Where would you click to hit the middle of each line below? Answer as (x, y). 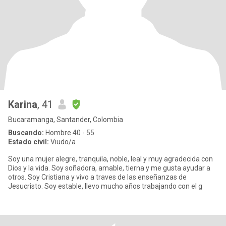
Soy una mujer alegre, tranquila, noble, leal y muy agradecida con (110, 159)
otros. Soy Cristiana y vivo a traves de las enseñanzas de (97, 177)
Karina (23, 104)
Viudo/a (62, 142)
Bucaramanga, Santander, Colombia (66, 120)
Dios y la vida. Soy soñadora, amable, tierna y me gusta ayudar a (109, 168)
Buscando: (26, 133)
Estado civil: (29, 142)
